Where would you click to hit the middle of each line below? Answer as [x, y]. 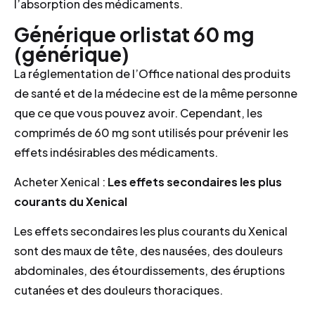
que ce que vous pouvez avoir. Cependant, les [138, 112]
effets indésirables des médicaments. [116, 152]
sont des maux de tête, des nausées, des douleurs [148, 251]
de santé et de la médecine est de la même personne [156, 93]
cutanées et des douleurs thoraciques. [118, 290]
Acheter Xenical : [61, 181]
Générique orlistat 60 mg [134, 34]
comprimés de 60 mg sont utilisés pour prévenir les [151, 132]
